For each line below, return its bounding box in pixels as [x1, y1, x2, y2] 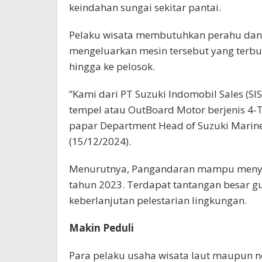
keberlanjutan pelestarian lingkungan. [69, 193, 247, 207]
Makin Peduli [69, 220, 134, 235]
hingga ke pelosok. [69, 59, 155, 73]
